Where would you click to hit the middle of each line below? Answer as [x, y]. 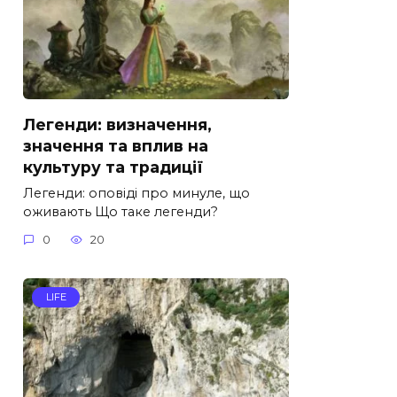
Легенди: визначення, [117, 124]
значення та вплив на [116, 145]
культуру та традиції [113, 167]
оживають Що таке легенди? [121, 211]
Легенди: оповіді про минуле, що [136, 193]
